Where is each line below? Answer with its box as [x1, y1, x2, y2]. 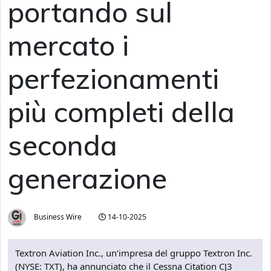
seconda [8, 127, 117, 163]
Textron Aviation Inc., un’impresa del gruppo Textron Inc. [15, 247, 252, 259]
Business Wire [32, 212, 82, 223]
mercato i [8, 27, 129, 63]
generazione [8, 160, 167, 196]
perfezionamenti [8, 60, 219, 96]
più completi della [8, 94, 235, 129]
